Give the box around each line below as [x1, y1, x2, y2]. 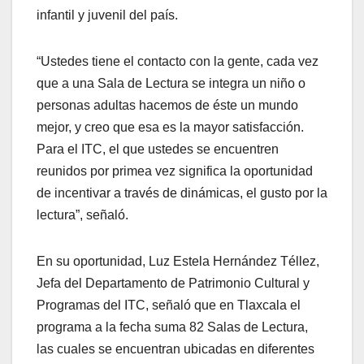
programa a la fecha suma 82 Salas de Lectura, [37, 319, 308, 334]
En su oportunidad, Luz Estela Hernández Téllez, [37, 253, 319, 268]
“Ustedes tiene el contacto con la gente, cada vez [37, 54, 318, 68]
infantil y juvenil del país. [37, 7, 178, 22]
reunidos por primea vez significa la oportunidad [37, 163, 313, 178]
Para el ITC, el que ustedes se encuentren [37, 141, 279, 156]
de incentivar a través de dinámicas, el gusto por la [37, 185, 327, 200]
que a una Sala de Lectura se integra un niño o [37, 76, 305, 90]
